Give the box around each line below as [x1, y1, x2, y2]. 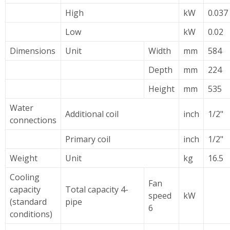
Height [148, 83, 175, 94]
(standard [10, 196, 47, 207]
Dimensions [10, 45, 55, 56]
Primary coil [65, 133, 110, 145]
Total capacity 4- [65, 184, 128, 195]
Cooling [10, 171, 40, 183]
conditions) [10, 208, 52, 220]
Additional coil [65, 108, 119, 120]
